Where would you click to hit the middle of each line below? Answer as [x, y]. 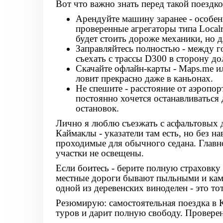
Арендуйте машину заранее [131, 19]
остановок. [97, 108]
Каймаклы [76, 133]
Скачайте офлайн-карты [123, 68]
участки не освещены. [100, 153]
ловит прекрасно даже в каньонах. [144, 78]
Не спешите [99, 88]
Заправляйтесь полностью [128, 49]
